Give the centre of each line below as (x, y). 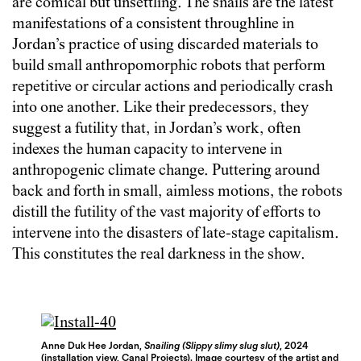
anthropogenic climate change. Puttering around (166, 171)
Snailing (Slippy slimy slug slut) (212, 346)
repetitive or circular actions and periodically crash (172, 87)
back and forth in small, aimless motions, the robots (177, 192)
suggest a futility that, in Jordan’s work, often (156, 129)
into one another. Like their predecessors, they (160, 108)
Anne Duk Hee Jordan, (93, 346)
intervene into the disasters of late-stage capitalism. (176, 234)
